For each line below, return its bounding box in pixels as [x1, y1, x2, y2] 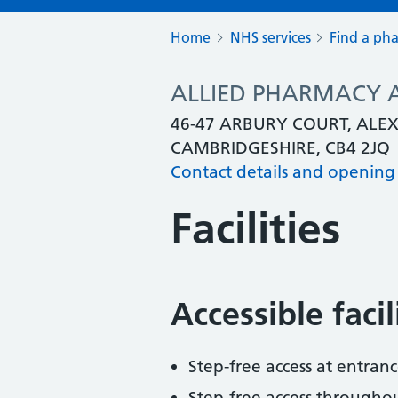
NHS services [229, 28, 311, 46]
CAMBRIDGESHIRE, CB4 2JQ [171, 138, 390, 158]
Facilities [171, 203, 340, 254]
